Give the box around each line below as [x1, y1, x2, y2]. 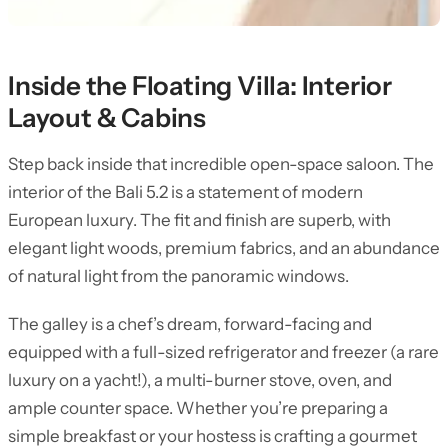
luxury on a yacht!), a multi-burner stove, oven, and [8, 370, 392, 390]
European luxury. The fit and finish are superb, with [8, 210, 391, 230]
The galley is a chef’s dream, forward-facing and [8, 314, 372, 334]
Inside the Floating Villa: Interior [8, 70, 392, 102]
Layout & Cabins [8, 102, 207, 134]
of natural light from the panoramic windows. [8, 266, 349, 286]
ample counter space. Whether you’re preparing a [8, 398, 388, 418]
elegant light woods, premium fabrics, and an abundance [8, 238, 440, 258]
